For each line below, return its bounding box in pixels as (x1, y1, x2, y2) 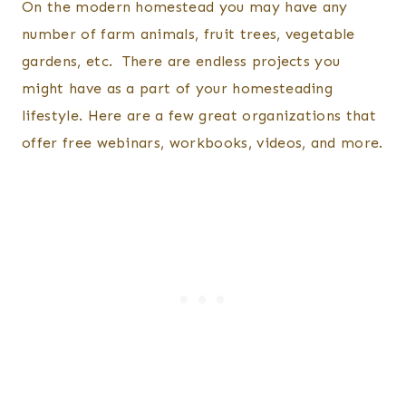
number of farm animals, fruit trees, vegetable (22, 25, 355, 43)
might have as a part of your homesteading (22, 80, 333, 98)
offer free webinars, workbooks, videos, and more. (22, 134, 383, 152)
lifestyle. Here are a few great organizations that (22, 107, 377, 125)
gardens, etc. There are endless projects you (22, 53, 341, 71)
